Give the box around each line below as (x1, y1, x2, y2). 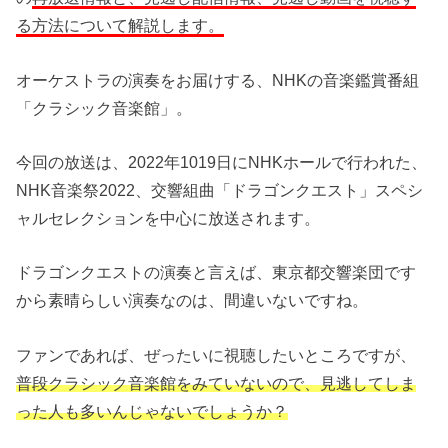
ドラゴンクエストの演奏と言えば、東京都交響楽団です (16, 263, 417, 282)
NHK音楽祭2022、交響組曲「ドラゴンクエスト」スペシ (16, 180, 424, 199)
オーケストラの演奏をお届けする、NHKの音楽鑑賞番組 (16, 70, 420, 89)
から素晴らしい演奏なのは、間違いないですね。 (16, 291, 369, 310)
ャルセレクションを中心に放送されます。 (16, 208, 321, 227)
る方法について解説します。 (16, 16, 225, 35)
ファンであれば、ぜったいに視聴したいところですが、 (16, 345, 417, 364)
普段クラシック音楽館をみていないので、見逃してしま (16, 373, 417, 392)
